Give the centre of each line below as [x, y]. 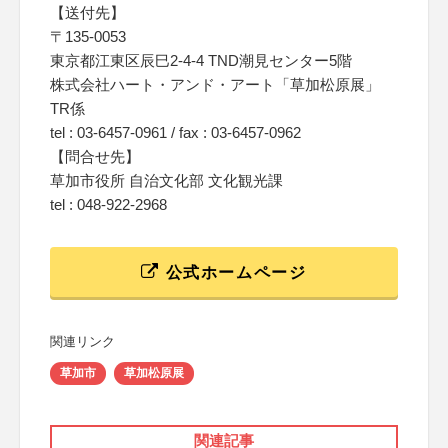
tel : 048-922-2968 [108, 204]
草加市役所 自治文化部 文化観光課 [166, 180]
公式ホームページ [233, 272]
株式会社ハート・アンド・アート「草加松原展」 [215, 84]
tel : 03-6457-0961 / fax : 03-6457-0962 [175, 132]
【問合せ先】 [95, 156]
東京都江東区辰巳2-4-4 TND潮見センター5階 [201, 60]
